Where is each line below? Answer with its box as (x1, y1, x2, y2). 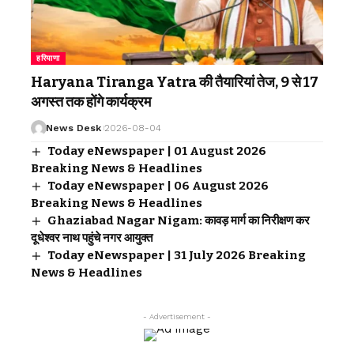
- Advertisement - (143, 312, 211, 322)
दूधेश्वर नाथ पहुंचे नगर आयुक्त (31, 231, 153, 246)
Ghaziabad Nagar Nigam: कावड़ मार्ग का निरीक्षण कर (47, 213, 311, 228)
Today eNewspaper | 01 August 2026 (47, 144, 267, 159)
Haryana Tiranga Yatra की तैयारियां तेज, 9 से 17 (31, 73, 318, 92)
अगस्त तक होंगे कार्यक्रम (31, 93, 151, 111)
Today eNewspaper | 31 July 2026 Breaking (47, 248, 307, 263)
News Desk (45, 122, 101, 134)
